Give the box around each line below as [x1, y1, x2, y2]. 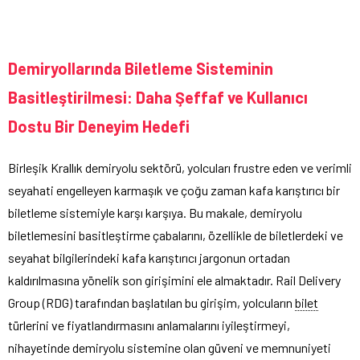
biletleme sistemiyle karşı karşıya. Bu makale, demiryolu [8, 204, 302, 220]
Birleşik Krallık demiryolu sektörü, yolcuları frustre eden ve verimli [8, 159, 352, 175]
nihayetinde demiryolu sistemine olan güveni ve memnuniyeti [8, 339, 331, 355]
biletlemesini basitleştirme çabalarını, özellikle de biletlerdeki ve [8, 227, 343, 243]
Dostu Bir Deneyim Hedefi [8, 116, 190, 136]
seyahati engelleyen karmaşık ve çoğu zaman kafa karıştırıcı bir [8, 182, 340, 198]
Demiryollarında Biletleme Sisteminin [8, 58, 273, 78]
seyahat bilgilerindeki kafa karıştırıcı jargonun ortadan [8, 249, 290, 265]
